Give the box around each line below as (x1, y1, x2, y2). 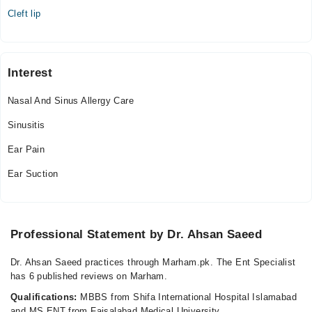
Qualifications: (10, 292, 77, 302)
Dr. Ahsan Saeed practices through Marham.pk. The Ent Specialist (10, 257, 296, 267)
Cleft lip (8, 8, 41, 19)
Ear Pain (8, 144, 45, 155)
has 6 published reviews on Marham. (10, 271, 168, 281)
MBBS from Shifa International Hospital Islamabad (77, 292, 297, 302)
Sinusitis (8, 120, 45, 130)
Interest (8, 66, 53, 79)
